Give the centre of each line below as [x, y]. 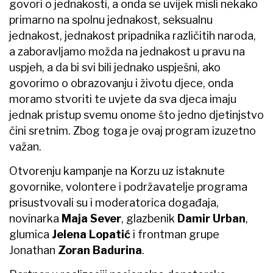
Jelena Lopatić [92, 234]
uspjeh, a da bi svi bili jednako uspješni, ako [115, 67]
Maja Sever [91, 218]
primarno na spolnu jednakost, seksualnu [111, 19]
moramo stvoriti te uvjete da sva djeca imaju [123, 99]
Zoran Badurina [100, 250]
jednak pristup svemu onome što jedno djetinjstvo [136, 115]
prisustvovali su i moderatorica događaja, [114, 202]
